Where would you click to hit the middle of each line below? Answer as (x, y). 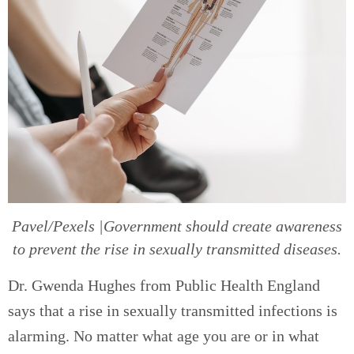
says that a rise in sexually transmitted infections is (173, 311)
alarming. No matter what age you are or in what (164, 336)
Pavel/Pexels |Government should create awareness (177, 226)
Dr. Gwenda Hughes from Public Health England (164, 286)
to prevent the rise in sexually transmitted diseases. (177, 249)
